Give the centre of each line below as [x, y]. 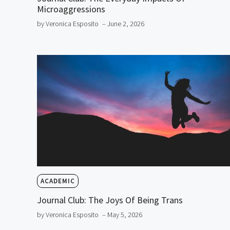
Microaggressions [71, 9]
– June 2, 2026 [123, 23]
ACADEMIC [58, 181]
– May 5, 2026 [122, 215]
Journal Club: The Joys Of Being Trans [110, 200]
